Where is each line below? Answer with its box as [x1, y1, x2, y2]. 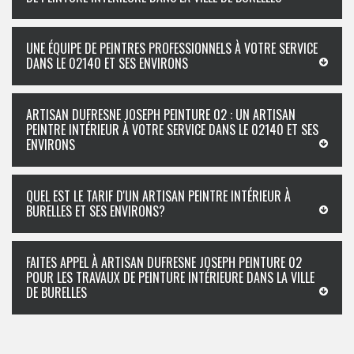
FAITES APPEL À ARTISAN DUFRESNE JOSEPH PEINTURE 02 [26, 253, 302, 272]
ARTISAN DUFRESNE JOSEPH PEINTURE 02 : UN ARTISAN [26, 105, 296, 124]
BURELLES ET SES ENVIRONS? [26, 201, 165, 220]
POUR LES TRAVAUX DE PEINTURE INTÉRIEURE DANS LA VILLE [26, 268, 314, 287]
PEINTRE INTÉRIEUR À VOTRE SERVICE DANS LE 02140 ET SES [26, 120, 318, 139]
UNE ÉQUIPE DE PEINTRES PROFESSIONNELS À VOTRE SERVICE [26, 39, 318, 58]
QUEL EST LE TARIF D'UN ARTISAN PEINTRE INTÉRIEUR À [26, 186, 291, 205]
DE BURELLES [26, 283, 87, 302]
